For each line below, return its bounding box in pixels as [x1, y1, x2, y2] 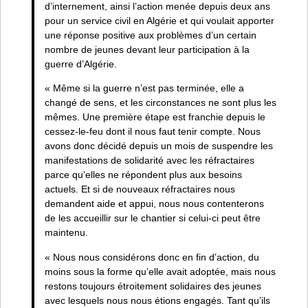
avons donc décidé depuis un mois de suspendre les [44, 140, 273, 152]
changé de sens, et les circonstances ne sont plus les [44, 97, 276, 109]
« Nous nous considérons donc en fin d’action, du [44, 251, 259, 263]
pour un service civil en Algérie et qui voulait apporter [44, 15, 274, 27]
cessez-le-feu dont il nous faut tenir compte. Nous [44, 126, 261, 137]
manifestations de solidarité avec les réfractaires [44, 155, 254, 166]
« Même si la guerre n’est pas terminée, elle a [44, 82, 244, 94]
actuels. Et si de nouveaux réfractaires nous [44, 184, 235, 195]
